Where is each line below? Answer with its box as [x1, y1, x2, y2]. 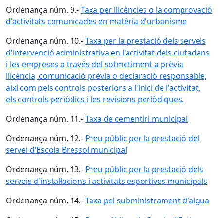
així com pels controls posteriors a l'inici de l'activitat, [6, 82, 200, 93]
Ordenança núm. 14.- [6, 195, 85, 206]
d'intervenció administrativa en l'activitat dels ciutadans [6, 47, 210, 58]
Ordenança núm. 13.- [6, 164, 85, 175]
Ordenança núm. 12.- [6, 133, 85, 144]
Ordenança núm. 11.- [6, 113, 85, 124]
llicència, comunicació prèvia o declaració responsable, [6, 71, 207, 81]
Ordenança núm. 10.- [6, 36, 85, 46]
